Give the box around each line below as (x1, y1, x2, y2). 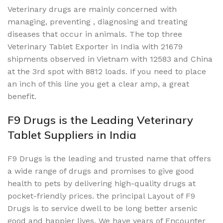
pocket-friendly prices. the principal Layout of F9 (7, 191, 195, 201)
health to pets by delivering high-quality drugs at (7, 178, 196, 188)
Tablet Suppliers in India (7, 127, 136, 142)
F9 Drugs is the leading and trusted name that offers (7, 153, 211, 163)
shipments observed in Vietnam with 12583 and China (7, 54, 213, 64)
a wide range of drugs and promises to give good (7, 166, 194, 176)
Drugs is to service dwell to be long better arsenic (7, 203, 198, 213)
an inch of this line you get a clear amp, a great (7, 79, 189, 89)
